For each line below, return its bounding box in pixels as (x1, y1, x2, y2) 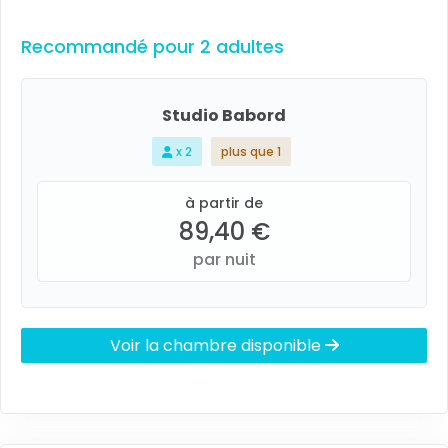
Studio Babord (162, 104, 286, 127)
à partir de (185, 193, 263, 213)
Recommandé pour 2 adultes (21, 34, 284, 59)
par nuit (192, 248, 256, 271)
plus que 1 (221, 143, 281, 160)
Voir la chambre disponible (109, 334, 325, 357)
